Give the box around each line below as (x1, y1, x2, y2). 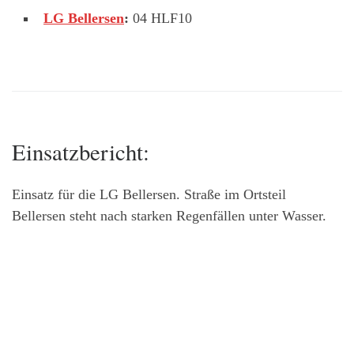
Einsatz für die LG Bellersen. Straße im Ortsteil (12, 186, 286, 202)
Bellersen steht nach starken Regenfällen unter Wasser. (12, 207, 326, 224)
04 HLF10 (129, 10, 192, 27)
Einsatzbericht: (12, 137, 149, 168)
